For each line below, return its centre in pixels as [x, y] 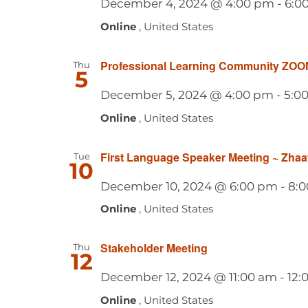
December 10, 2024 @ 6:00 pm [189, 186]
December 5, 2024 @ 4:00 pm [187, 95]
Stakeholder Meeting [154, 248]
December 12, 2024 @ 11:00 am [188, 277]
